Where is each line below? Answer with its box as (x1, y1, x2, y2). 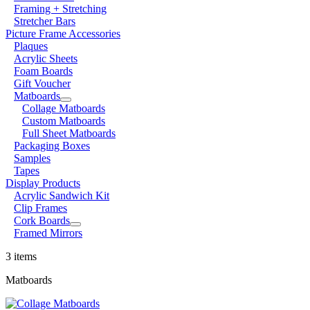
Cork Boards (14, 214, 70, 226)
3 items (6, 250, 37, 262)
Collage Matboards (22, 102, 105, 114)
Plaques (14, 39, 48, 52)
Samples (14, 152, 51, 164)
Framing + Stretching (14, 2, 107, 15)
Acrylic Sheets (14, 52, 77, 64)
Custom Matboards (22, 114, 105, 127)
